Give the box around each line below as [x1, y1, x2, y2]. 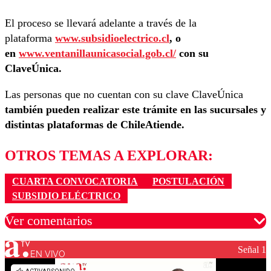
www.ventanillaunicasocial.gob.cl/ [19, 47, 176, 60]
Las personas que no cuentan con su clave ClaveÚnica [5, 88, 243, 101]
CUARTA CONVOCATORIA [12, 175, 138, 186]
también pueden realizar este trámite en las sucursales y [5, 103, 266, 116]
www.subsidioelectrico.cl [55, 32, 169, 45]
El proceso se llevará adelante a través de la [5, 17, 197, 30]
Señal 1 [238, 244, 266, 255]
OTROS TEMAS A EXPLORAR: [5, 148, 213, 164]
